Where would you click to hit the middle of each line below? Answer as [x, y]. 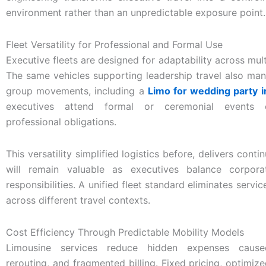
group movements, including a [77, 91]
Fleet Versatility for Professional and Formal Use [114, 44]
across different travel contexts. [78, 200]
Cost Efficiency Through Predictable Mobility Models [125, 232]
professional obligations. [61, 121]
